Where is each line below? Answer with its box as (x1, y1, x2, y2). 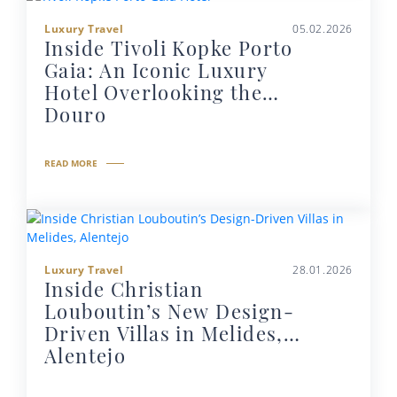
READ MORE (44, 156, 97, 169)
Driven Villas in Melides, (44, 319, 284, 346)
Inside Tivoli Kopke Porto (44, 34, 293, 61)
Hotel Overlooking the (44, 78, 263, 105)
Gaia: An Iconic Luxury (44, 56, 269, 83)
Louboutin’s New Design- (44, 297, 294, 324)
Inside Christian (44, 275, 204, 302)
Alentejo (44, 341, 127, 369)
